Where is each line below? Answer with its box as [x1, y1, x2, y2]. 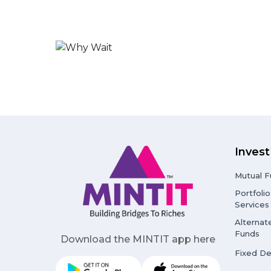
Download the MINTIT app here [60, 233, 215, 246]
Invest [235, 145, 270, 159]
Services [235, 200, 269, 210]
